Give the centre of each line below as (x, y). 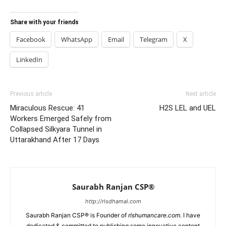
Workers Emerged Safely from (61, 119)
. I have (190, 215)
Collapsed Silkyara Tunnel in (56, 129)
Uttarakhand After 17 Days (55, 140)
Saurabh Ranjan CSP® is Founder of (77, 215)
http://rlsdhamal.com (113, 202)
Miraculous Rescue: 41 (47, 108)
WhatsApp (77, 40)
